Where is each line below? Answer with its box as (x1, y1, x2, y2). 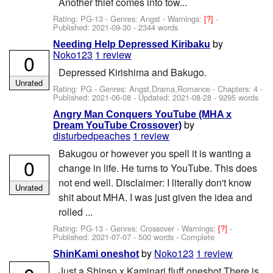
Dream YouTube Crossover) (53, 119, 182, 130)
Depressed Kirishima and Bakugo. (58, 65, 207, 79)
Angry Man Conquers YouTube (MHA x (53, 108, 232, 119)
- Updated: (131, 91, 173, 104)
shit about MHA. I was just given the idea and (58, 190, 252, 205)
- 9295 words (211, 91, 259, 104)
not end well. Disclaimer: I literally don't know (58, 175, 252, 190)
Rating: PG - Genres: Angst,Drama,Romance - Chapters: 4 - (53, 83, 263, 95)
